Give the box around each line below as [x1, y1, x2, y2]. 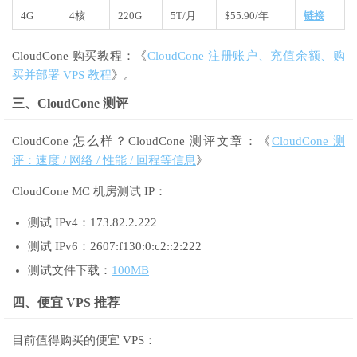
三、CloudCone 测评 [12, 96, 128, 111]
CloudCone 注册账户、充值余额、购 [147, 49, 346, 63]
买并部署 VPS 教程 [12, 69, 112, 82]
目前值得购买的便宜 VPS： [12, 334, 156, 347]
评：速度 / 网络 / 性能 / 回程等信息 [12, 154, 196, 167]
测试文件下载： [28, 264, 112, 277]
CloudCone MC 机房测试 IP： [12, 185, 167, 198]
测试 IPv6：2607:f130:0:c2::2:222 [28, 240, 202, 253]
